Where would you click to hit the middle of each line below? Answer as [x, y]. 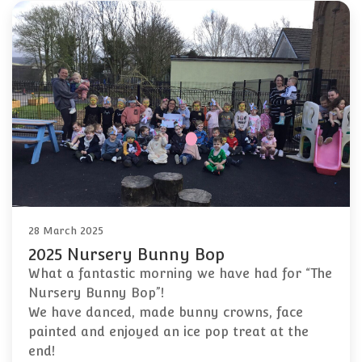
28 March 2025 [66, 231]
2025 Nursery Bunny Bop [126, 255]
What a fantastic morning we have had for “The [180, 274]
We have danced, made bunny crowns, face [166, 313]
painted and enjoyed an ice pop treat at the [168, 332]
